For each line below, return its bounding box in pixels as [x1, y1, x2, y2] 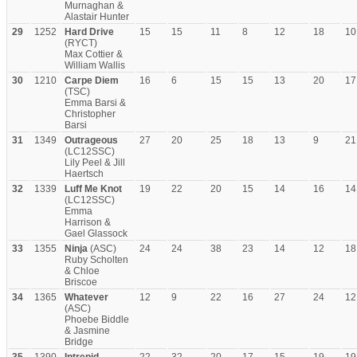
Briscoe [65, 277, 97, 288]
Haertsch [65, 168, 104, 179]
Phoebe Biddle [65, 314, 129, 325]
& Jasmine [65, 325, 110, 336]
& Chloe [65, 265, 100, 277]
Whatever [65, 292, 108, 303]
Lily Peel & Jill [65, 157, 125, 168]
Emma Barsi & [65, 97, 126, 108]
